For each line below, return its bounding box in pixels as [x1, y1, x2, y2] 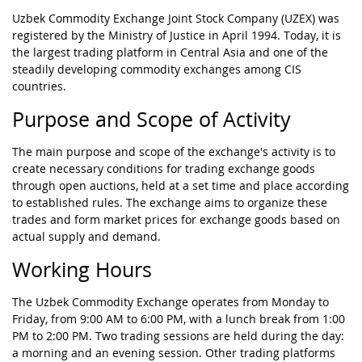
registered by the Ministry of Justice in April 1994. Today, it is [12, 27, 341, 44]
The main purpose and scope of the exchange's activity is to [12, 144, 335, 160]
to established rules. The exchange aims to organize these [12, 195, 327, 211]
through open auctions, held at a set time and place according [12, 178, 349, 194]
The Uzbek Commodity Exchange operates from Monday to [12, 294, 329, 310]
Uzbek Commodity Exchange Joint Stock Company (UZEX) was [12, 11, 339, 27]
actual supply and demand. [12, 229, 161, 245]
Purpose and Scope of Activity [12, 106, 291, 133]
